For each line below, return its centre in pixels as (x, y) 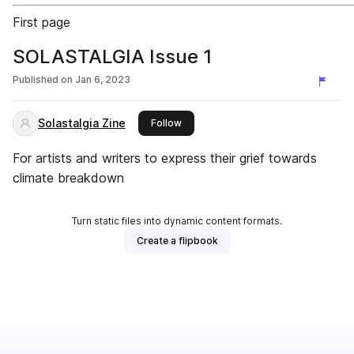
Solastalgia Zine (82, 123)
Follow (166, 123)
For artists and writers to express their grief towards (165, 158)
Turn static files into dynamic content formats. (177, 221)
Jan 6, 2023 (103, 79)
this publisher (213, 122)
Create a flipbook (177, 241)
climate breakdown (68, 178)
